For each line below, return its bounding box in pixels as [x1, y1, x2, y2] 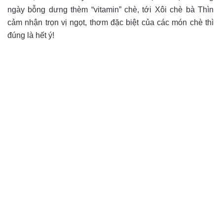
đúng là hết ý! [7, 31, 54, 39]
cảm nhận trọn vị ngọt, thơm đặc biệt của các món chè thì [7, 18, 214, 27]
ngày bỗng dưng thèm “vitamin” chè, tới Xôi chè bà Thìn [7, 5, 214, 14]
